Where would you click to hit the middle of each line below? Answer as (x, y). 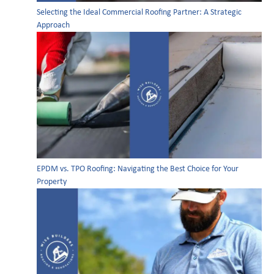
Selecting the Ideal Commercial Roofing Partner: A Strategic (139, 13)
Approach (53, 26)
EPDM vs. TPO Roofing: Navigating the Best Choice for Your (138, 169)
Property (52, 182)
